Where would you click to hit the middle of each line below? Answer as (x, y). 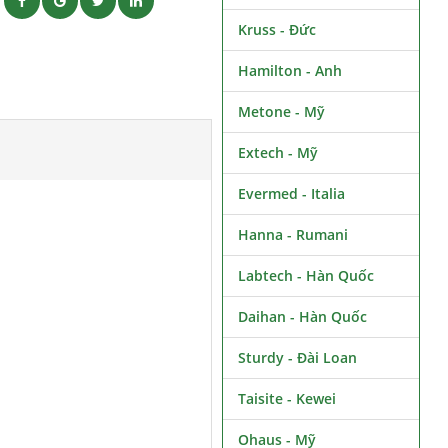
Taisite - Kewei (286, 398)
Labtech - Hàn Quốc (305, 275)
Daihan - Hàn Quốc (302, 316)
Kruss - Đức (276, 29)
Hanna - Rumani (292, 234)
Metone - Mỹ (281, 111)
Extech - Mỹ (277, 152)
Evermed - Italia (291, 193)
